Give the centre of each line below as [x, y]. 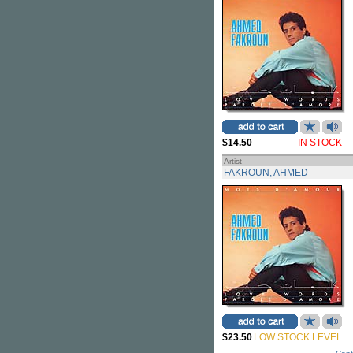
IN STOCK [320, 143]
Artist [233, 161]
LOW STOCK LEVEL [298, 337]
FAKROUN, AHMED [266, 173]
